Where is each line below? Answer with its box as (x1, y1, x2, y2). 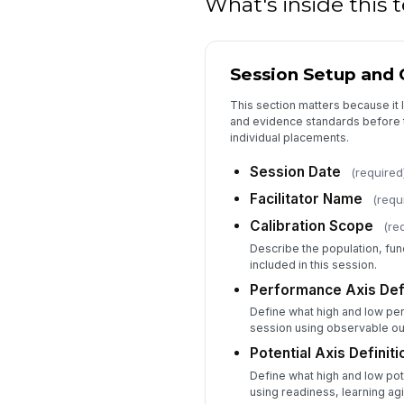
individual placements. (229, 130, 349, 144)
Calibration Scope (249, 217, 373, 235)
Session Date (249, 163, 341, 181)
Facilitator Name (249, 190, 363, 208)
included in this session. (249, 257, 377, 271)
